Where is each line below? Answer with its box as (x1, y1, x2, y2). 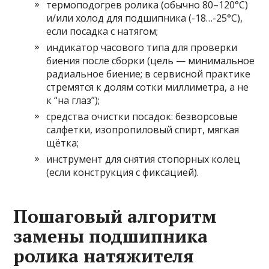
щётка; (46, 136, 79, 150)
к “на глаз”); (46, 94, 100, 107)
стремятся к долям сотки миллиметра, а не (46, 80, 249, 94)
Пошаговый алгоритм (13, 204, 217, 229)
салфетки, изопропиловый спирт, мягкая (46, 123, 240, 137)
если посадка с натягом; (46, 25, 159, 38)
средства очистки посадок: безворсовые (46, 110, 238, 124)
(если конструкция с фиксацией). (46, 166, 199, 180)
